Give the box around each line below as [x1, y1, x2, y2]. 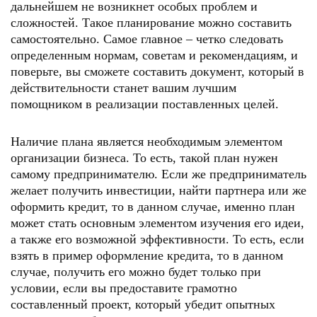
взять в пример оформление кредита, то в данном [11, 248, 283, 263]
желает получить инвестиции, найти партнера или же [11, 183, 306, 197]
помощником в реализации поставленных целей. [11, 97, 279, 111]
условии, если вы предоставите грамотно [11, 281, 237, 295]
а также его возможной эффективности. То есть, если [11, 232, 304, 246]
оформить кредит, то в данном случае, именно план [11, 200, 295, 214]
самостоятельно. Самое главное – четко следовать [11, 32, 283, 46]
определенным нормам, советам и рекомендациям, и [11, 48, 298, 62]
